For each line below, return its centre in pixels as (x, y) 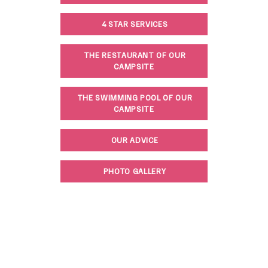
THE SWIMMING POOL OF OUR (135, 97)
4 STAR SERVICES (135, 24)
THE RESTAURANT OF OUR (135, 55)
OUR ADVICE (135, 140)
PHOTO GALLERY (135, 171)
